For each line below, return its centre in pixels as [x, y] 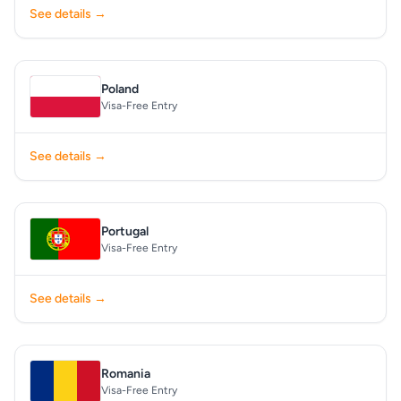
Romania [126, 374]
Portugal [125, 231]
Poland [120, 89]
